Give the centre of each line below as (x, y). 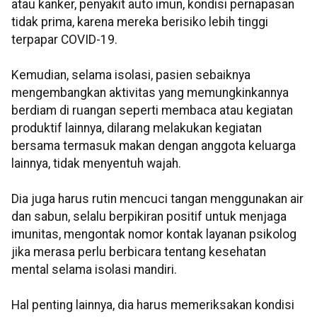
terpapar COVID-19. (64, 40)
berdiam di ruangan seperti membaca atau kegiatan (152, 111)
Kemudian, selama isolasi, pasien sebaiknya (131, 75)
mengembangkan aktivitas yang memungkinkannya (150, 93)
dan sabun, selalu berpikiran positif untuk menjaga (149, 217)
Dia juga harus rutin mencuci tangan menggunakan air (157, 199)
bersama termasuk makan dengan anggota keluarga (154, 146)
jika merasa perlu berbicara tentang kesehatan (139, 252)
